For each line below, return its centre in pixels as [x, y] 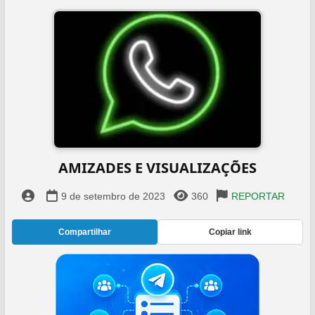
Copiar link [230, 232]
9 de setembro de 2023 [113, 196]
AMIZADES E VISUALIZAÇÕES [157, 168]
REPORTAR [258, 196]
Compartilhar [85, 232]
